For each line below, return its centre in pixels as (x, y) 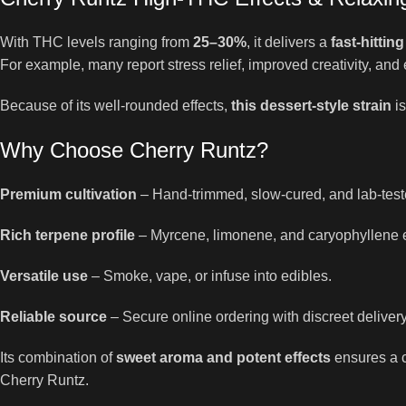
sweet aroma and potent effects (223, 358)
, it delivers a (289, 42)
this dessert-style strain (311, 106)
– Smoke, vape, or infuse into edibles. (210, 276)
